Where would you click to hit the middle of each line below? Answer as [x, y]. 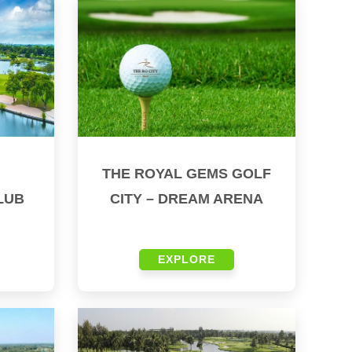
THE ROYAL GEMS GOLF [186, 174]
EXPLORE [186, 260]
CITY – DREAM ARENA [186, 199]
